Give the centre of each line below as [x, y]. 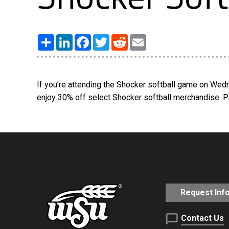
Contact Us [202, 218]
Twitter [122, 38]
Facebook [109, 38]
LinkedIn [88, 38]
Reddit [140, 38]
